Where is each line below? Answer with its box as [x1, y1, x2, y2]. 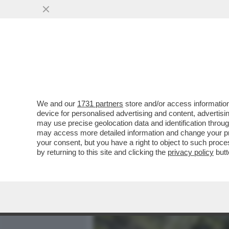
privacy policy [168, 148, 214, 156]
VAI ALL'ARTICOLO [108, 134, 181, 143]
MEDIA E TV [131, 59, 174, 71]
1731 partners [77, 99, 123, 108]
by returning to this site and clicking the [37, 148, 168, 156]
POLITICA [187, 59, 223, 71]
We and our [37, 99, 77, 108]
